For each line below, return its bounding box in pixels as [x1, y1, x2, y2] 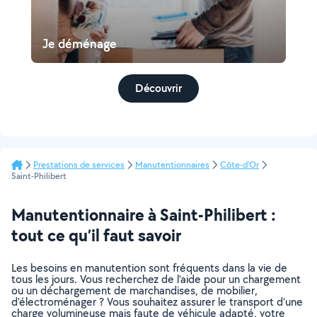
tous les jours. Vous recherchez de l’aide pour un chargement [11, 272, 301, 287]
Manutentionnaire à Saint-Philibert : [11, 203, 276, 226]
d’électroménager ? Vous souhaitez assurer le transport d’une [11, 294, 303, 309]
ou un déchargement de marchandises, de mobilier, [11, 283, 258, 298]
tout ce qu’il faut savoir [11, 224, 181, 246]
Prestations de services [33, 158, 125, 171]
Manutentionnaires [135, 158, 209, 171]
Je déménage [42, 35, 117, 52]
